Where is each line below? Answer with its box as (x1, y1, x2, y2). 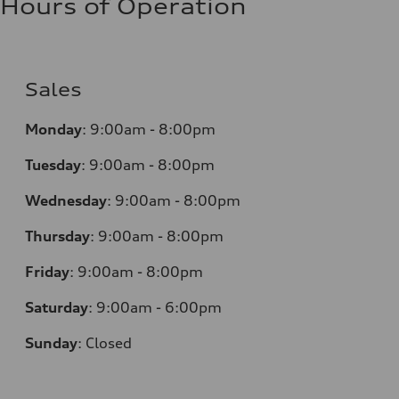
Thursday (25, 227, 90, 246)
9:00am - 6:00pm (96, 298, 222, 317)
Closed (85, 334, 132, 353)
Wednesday (25, 191, 107, 210)
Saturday (25, 298, 88, 317)
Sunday (25, 334, 77, 353)
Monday (25, 120, 82, 139)
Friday (25, 263, 69, 281)
